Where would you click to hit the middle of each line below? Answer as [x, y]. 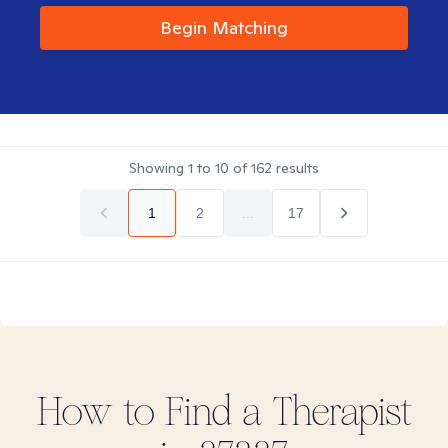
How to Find [139, 412]
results [295, 168]
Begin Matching [224, 27]
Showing [158, 168]
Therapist [337, 412]
